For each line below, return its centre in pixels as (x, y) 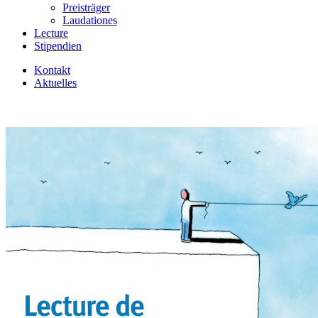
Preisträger (86, 7)
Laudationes (90, 20)
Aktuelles (55, 83)
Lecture (51, 33)
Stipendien (58, 46)
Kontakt (52, 70)
